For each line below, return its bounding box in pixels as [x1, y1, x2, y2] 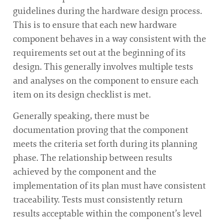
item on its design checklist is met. [13, 89, 151, 101]
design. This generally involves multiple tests [13, 61, 193, 73]
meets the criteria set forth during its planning [13, 137, 197, 150]
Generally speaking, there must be [13, 110, 149, 122]
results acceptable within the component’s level [13, 207, 202, 220]
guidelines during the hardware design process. [13, 5, 202, 17]
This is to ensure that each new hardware [13, 19, 177, 31]
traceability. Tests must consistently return [13, 193, 183, 206]
